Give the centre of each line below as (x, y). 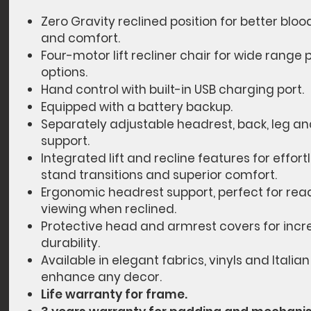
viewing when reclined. (109, 209)
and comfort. (81, 39)
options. (64, 73)
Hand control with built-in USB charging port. (173, 90)
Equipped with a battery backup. (137, 107)
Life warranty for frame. (114, 295)
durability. (70, 243)
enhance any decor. (101, 277)
